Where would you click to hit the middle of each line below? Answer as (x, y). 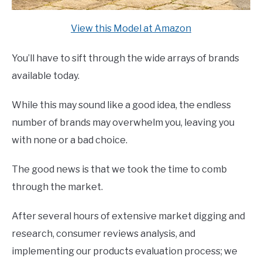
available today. (46, 75)
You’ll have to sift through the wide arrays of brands (125, 58)
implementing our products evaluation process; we (125, 251)
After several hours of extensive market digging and (128, 216)
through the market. (57, 187)
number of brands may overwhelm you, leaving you (123, 122)
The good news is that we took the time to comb (119, 169)
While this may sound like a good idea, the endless (121, 105)
